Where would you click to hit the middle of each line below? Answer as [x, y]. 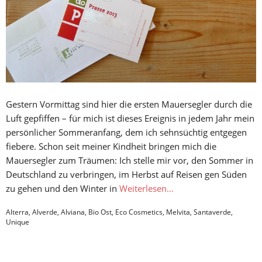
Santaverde [212, 212]
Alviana [73, 212]
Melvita [178, 212]
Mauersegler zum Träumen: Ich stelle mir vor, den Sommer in [130, 161]
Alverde [45, 212]
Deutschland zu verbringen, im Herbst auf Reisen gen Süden [126, 175]
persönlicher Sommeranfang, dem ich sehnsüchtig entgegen [126, 132]
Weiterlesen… [146, 189]
